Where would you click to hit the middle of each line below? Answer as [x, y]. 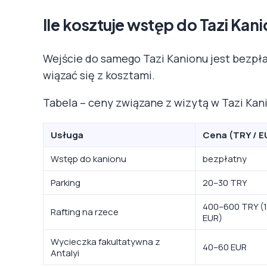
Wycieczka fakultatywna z [105, 241]
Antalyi [65, 253]
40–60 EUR [225, 247]
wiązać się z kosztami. [99, 75]
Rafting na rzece [85, 212]
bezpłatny [225, 159]
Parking [66, 182]
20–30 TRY [225, 182]
